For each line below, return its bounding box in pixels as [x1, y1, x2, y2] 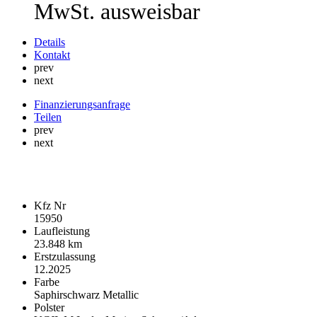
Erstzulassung [34, 250, 96, 263]
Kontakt [34, 48, 70, 61]
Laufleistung [34, 225, 90, 238]
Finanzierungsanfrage [34, 98, 130, 110]
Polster [34, 301, 64, 314]
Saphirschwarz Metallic [34, 289, 139, 301]
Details [34, 35, 65, 48]
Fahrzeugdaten [6, 168, 79, 180]
